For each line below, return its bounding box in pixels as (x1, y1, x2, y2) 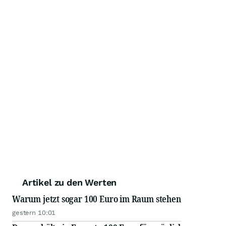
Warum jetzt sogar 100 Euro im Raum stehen (12, 193, 181, 205)
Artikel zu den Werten (22, 177, 117, 188)
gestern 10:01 (12, 209, 56, 216)
